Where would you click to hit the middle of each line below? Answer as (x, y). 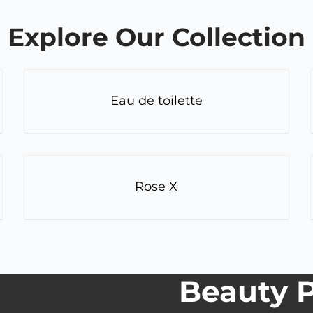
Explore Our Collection (156, 37)
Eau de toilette (156, 101)
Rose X (156, 187)
